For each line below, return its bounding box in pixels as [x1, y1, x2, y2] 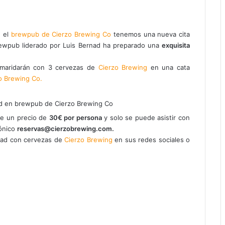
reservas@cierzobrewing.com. [17, 124, 114, 133]
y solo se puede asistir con [101, 113, 190, 122]
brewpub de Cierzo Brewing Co [11, 30, 111, 38]
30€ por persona [49, 113, 102, 122]
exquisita [162, 41, 190, 49]
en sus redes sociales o [112, 135, 190, 144]
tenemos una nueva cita [110, 30, 190, 38]
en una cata [147, 63, 190, 71]
